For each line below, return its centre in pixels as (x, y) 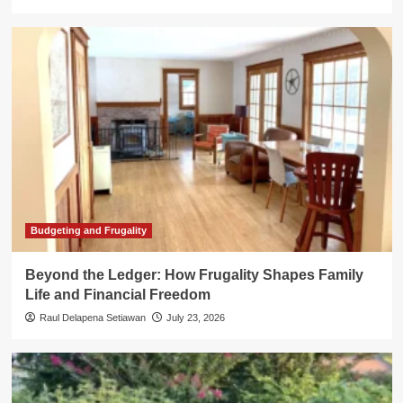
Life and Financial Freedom (117, 295)
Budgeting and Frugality (88, 231)
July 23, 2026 (195, 318)
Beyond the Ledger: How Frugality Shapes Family (194, 275)
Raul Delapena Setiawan (92, 318)
